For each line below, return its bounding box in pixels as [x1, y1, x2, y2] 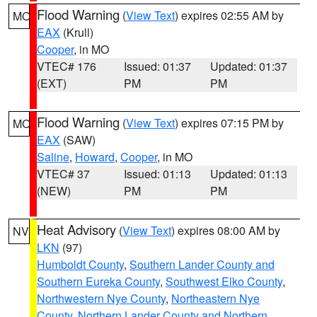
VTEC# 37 [37, 166, 90, 182]
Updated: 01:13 [210, 166, 288, 182]
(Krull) [60, 24, 93, 40]
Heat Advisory [37, 220, 116, 238]
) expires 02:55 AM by [175, 7, 284, 23]
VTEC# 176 [37, 58, 96, 74]
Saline [37, 149, 69, 165]
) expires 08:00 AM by [171, 222, 280, 238]
